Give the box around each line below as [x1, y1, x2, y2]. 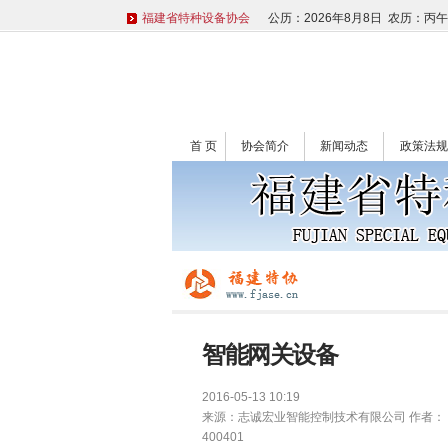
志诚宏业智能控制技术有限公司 [238, 410, 406, 424]
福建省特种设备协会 [142, 11, 250, 25]
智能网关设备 [202, 342, 337, 368]
